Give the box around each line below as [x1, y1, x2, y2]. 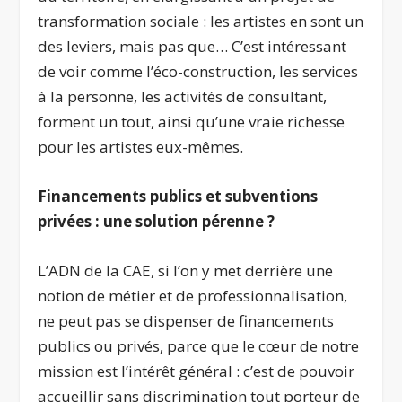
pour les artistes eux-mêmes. [38, 135, 244, 157]
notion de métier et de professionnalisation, [38, 285, 348, 307]
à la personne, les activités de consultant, [38, 85, 328, 107]
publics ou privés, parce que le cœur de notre [38, 336, 360, 357]
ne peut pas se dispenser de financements [38, 310, 335, 332]
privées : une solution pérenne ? [38, 210, 275, 232]
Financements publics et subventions [38, 185, 319, 206]
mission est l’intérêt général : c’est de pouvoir [38, 361, 355, 382]
